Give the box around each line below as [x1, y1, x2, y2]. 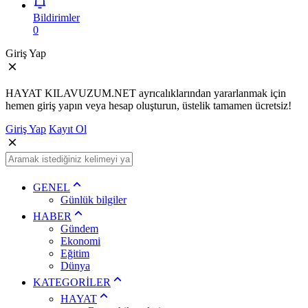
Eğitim [60, 247, 89, 259]
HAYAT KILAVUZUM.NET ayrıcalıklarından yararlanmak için [5, 87, 286, 99]
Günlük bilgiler [60, 193, 126, 206]
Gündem [60, 222, 98, 234]
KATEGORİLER [33, 276, 111, 288]
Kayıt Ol [49, 122, 87, 135]
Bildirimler [33, 11, 80, 23]
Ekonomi [60, 234, 100, 247]
